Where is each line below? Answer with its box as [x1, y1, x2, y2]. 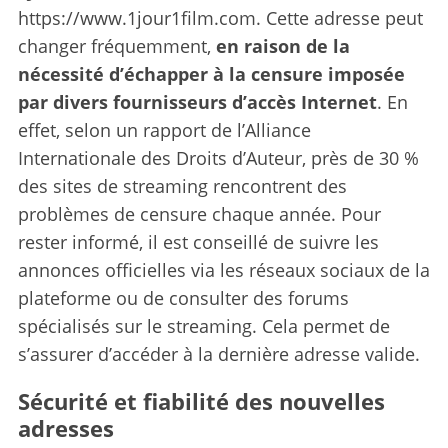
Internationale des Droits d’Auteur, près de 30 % [17, 145, 419, 170]
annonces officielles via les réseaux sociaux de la [17, 257, 430, 282]
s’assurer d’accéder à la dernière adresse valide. [17, 341, 420, 366]
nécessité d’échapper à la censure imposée [17, 61, 405, 86]
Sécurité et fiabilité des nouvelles [17, 385, 385, 416]
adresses [17, 412, 114, 443]
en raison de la [215, 33, 350, 58]
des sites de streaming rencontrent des [17, 173, 347, 198]
